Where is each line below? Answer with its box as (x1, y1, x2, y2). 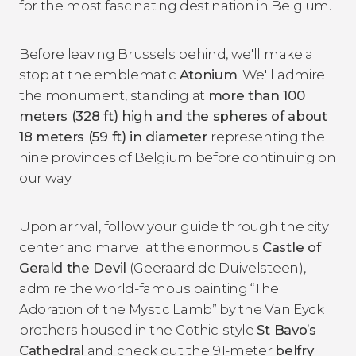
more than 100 (207, 87, 305, 103)
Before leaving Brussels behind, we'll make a (19, 45, 313, 62)
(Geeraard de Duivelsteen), (126, 259, 306, 276)
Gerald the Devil (19, 259, 126, 276)
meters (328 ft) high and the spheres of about (19, 107, 327, 124)
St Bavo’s (257, 321, 316, 338)
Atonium (179, 66, 238, 83)
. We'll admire (237, 66, 325, 83)
